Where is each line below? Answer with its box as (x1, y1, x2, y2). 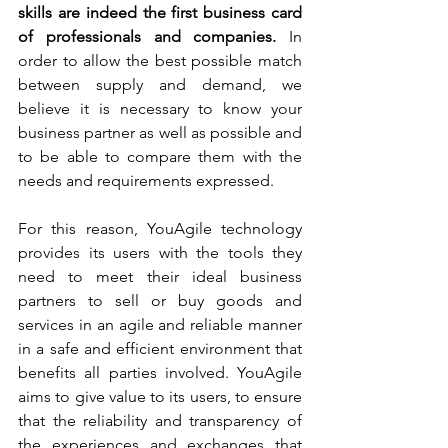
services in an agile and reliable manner (18, 315, 302, 335)
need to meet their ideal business (18, 267, 302, 287)
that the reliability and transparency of (18, 411, 302, 431)
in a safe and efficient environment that (18, 339, 302, 359)
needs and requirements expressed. (18, 171, 274, 191)
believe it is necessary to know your (18, 99, 302, 119)
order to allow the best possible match (18, 51, 302, 71)
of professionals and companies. (18, 27, 277, 47)
